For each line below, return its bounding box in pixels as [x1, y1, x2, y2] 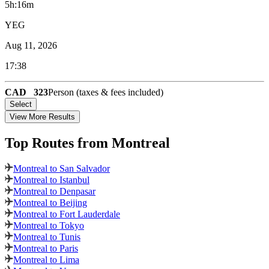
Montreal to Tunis [13, 232, 80, 243]
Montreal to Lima [13, 255, 79, 265]
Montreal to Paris [13, 243, 78, 254]
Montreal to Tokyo [13, 220, 84, 231]
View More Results [10, 112, 75, 121]
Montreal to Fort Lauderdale [13, 209, 120, 220]
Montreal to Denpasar [13, 186, 95, 197]
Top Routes [5, 134, 77, 151]
